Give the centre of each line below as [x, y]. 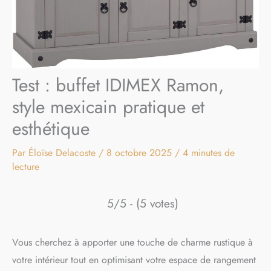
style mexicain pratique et [108, 107]
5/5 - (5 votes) [143, 204]
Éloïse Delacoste [64, 153]
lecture [26, 167]
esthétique [51, 129]
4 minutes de [209, 153]
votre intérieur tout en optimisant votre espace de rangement [134, 260]
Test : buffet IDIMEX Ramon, [118, 85]
